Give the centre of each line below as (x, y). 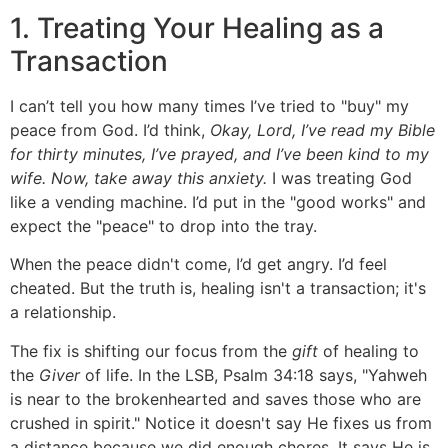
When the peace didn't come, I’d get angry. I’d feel (198, 264)
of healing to (368, 350)
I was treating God (339, 178)
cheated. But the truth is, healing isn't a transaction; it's (218, 288)
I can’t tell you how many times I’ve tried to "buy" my (209, 106)
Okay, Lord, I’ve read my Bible (322, 130)
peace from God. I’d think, (110, 130)
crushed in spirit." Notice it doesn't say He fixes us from (221, 422)
